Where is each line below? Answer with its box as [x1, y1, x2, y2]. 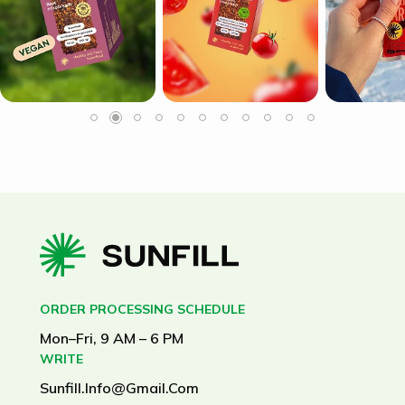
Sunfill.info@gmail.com [40, 379, 199, 397]
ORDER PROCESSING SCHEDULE [40, 301, 245, 317]
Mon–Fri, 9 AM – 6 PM [40, 329, 184, 347]
